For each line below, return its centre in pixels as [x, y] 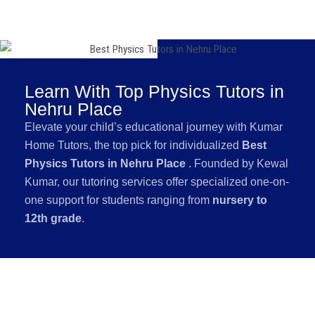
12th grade [53, 218]
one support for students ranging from [118, 200]
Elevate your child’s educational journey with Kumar [154, 127]
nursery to [240, 200]
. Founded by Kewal [238, 163]
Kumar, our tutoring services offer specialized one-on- [157, 181]
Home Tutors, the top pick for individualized [133, 145]
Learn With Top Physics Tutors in [154, 91]
